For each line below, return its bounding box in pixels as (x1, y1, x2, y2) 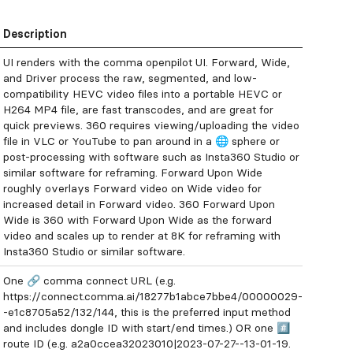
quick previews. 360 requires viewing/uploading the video (3, 118, 299, 132)
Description (3, 27, 67, 41)
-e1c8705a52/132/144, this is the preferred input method (3, 305, 291, 319)
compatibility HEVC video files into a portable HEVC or (3, 87, 282, 101)
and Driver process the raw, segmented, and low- (3, 71, 257, 85)
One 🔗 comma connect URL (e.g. (3, 273, 176, 288)
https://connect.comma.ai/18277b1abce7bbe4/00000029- (3, 289, 303, 303)
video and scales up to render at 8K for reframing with (3, 229, 281, 243)
